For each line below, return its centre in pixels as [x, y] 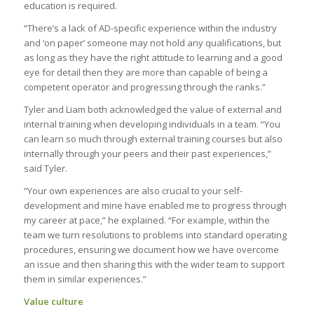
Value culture [53, 302]
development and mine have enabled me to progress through [155, 206]
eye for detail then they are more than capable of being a [145, 73]
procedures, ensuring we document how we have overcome [151, 250]
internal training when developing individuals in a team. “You [152, 124]
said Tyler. [45, 169]
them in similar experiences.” [85, 279]
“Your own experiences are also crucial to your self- [133, 191]
